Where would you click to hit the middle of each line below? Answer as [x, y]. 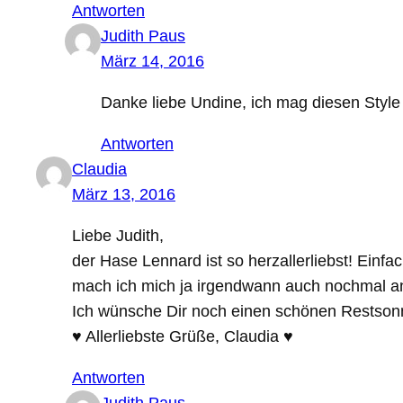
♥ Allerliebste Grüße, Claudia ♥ [183, 337]
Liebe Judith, [118, 236]
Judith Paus [143, 36]
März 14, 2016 [152, 62]
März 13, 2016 [124, 195]
